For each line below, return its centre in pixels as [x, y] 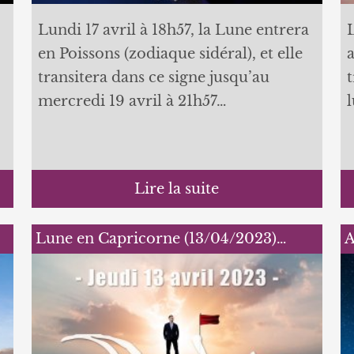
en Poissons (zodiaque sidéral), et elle [170, 54]
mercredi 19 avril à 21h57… [132, 101]
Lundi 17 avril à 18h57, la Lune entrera [173, 30]
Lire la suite [177, 189]
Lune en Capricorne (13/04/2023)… [161, 239]
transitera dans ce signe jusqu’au [153, 77]
